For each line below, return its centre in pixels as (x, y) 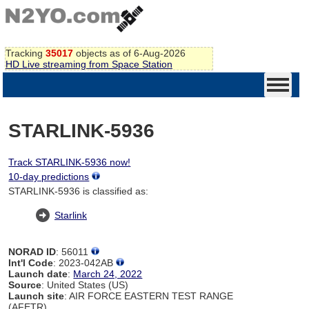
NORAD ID (32, 251)
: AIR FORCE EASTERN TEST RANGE (149, 296)
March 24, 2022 (108, 273)
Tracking (26, 53)
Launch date (38, 273)
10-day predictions (49, 176)
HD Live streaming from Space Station (89, 64)
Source (25, 285)
